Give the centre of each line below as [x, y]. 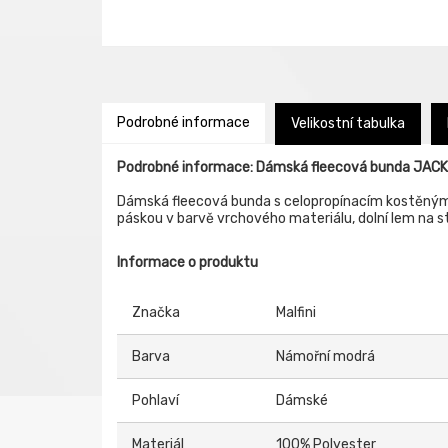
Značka [156, 312]
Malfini [296, 312]
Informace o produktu [187, 262]
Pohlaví [155, 400]
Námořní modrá [325, 356]
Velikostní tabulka [348, 123]
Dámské [302, 400]
